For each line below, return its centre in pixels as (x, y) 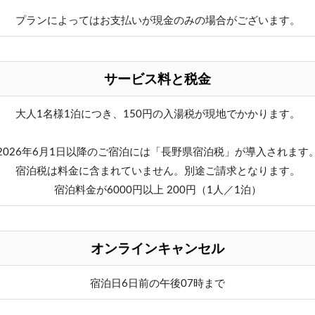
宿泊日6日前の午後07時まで (157, 284)
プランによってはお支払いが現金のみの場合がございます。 (157, 21)
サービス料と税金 (157, 80)
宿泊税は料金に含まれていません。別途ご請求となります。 (157, 172)
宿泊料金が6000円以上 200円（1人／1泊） (157, 191)
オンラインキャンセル (157, 250)
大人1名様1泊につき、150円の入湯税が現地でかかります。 (157, 115)
